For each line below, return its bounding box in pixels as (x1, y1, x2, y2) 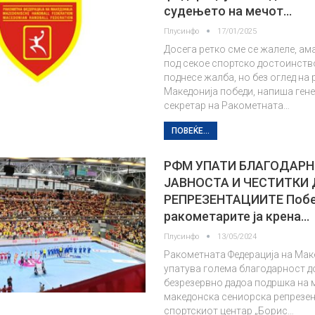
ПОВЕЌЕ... (172, 126, 210, 136)
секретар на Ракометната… (164, 100, 290, 111)
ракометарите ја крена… (164, 209, 310, 224)
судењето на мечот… (164, 4, 292, 18)
